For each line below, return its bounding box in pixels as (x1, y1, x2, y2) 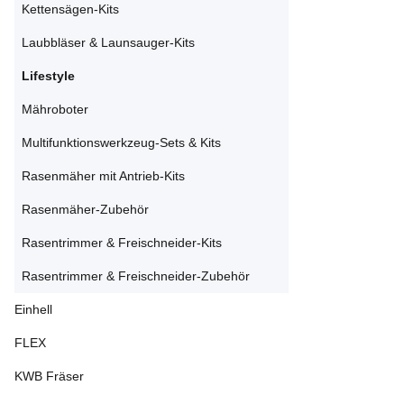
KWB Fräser (14, 369, 84, 383)
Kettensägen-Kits (22, 2, 119, 16)
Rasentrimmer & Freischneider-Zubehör (22, 269, 250, 283)
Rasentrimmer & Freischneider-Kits (22, 235, 222, 250)
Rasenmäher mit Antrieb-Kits (22, 169, 185, 183)
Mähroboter (22, 102, 88, 116)
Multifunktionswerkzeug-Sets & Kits (22, 135, 221, 150)
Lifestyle (22, 69, 75, 83)
